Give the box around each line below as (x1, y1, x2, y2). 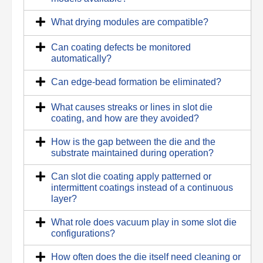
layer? (51, 194, 77, 204)
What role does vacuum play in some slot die (51, 217, 237, 228)
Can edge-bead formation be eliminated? (51, 77, 221, 87)
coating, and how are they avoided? (51, 113, 199, 124)
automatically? (51, 53, 112, 64)
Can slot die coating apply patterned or (51, 171, 211, 182)
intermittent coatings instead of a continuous (51, 183, 233, 193)
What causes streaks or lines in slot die (51, 102, 213, 113)
